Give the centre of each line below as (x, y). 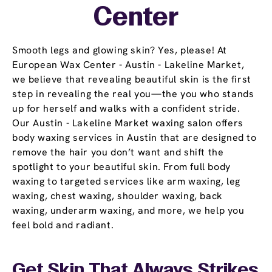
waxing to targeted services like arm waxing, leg (126, 182)
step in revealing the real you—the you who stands (133, 94)
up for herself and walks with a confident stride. (126, 109)
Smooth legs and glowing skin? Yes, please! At (120, 50)
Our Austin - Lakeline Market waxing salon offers (128, 123)
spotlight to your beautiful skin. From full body (121, 167)
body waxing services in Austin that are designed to (134, 138)
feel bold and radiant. (63, 225)
